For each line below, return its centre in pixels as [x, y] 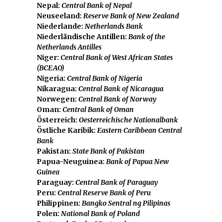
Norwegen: [57, 99]
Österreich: [58, 120]
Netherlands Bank [114, 26]
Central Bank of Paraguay [116, 182]
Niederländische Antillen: [83, 36]
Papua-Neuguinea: [71, 161]
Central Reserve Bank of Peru [104, 193]
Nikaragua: [57, 88]
